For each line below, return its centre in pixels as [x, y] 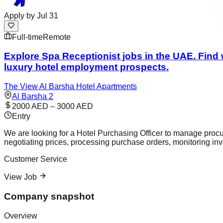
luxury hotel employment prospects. [86, 67]
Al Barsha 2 [33, 97]
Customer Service [36, 159]
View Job [20, 177]
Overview [21, 216]
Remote [57, 37]
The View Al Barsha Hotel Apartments [70, 87]
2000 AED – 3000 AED [53, 107]
